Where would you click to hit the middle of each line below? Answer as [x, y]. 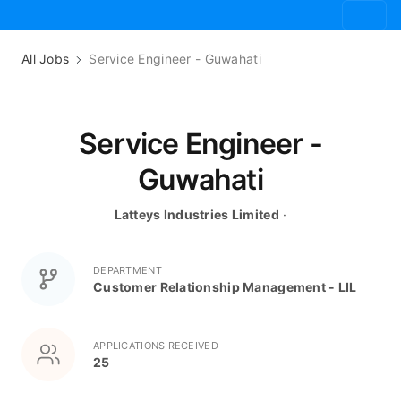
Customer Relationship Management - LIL [225, 286]
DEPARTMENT [128, 270]
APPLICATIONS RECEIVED [156, 345]
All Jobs [46, 59]
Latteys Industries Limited [196, 214]
